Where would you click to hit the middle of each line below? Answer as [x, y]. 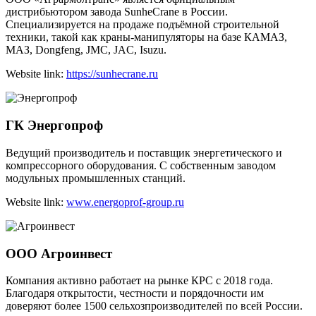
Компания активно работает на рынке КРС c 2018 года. [139, 281]
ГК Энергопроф [54, 126]
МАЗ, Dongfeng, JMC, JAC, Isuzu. [86, 50]
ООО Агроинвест [59, 253]
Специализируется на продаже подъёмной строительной [142, 25]
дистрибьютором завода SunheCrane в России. [117, 12]
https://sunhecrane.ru [112, 74]
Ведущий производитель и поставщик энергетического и [144, 152]
